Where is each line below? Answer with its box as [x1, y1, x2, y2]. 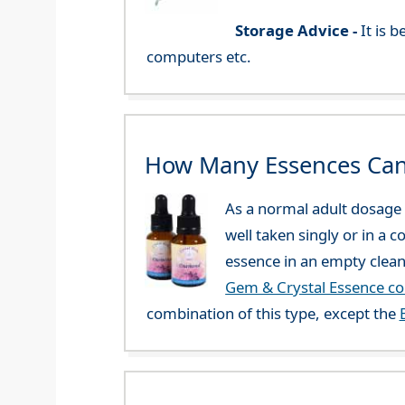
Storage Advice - [235, 20, 358, 42]
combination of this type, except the [146, 303, 400, 325]
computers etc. [146, 46, 251, 68]
